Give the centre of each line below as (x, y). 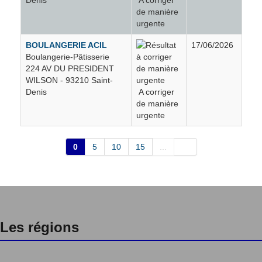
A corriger (155, 92)
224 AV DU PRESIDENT (70, 68)
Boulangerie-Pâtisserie (67, 56)
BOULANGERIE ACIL (66, 45)
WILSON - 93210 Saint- (69, 80)
